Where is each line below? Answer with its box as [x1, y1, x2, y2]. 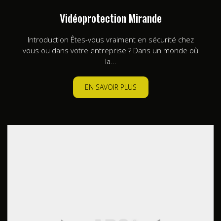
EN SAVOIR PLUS [84, 82, 137, 92]
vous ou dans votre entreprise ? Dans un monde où [23, 45, 198, 55]
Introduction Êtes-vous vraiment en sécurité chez [27, 34, 194, 44]
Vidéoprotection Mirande [59, 9, 162, 26]
